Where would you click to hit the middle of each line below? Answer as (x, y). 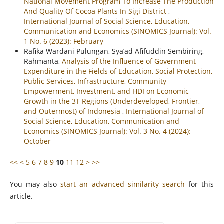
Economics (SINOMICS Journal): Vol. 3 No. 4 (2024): (107, 131)
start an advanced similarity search (123, 184)
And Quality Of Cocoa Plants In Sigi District (96, 11)
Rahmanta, (43, 61)
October (37, 141)
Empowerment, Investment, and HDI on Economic (106, 91)
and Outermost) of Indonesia (73, 111)
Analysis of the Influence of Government (129, 61)
